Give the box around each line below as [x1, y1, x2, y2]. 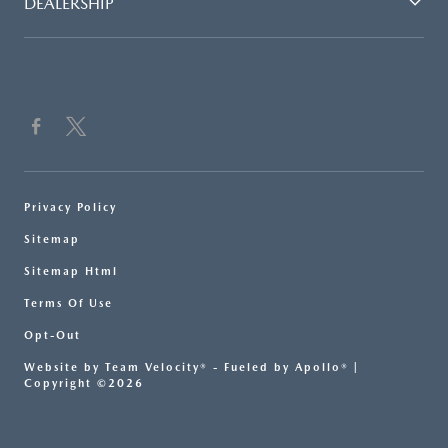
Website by [24, 361, 105, 375]
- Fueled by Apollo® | [208, 361, 359, 375]
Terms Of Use [24, 297, 113, 311]
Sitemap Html [24, 265, 118, 279]
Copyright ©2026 [24, 377, 144, 391]
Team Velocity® [105, 361, 208, 375]
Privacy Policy [24, 201, 117, 215]
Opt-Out [24, 329, 81, 343]
